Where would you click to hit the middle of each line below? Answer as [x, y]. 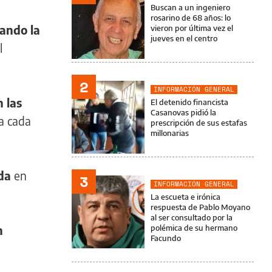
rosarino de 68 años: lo [191, 18]
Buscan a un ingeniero [190, 7]
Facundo [166, 238]
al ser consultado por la [192, 217]
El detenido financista [189, 102]
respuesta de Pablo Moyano [200, 207]
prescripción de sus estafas [199, 123]
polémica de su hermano [194, 228]
